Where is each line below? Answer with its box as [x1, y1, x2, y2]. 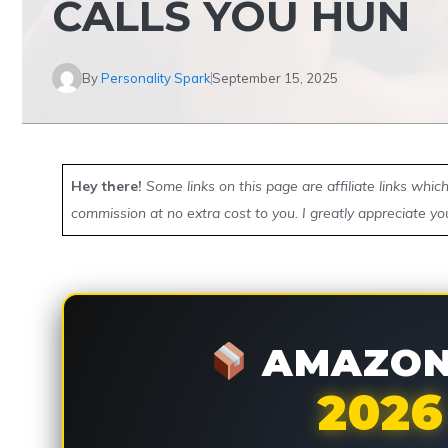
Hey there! [71, 177, 142, 195]
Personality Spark [101, 69, 211, 86]
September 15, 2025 [212, 69, 338, 86]
